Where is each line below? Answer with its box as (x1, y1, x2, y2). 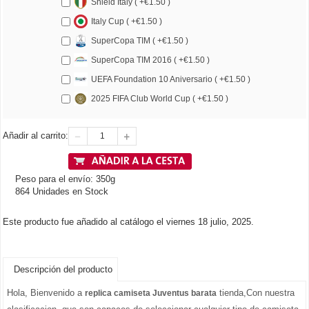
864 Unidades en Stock (15, 186, 108, 197)
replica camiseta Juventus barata (85, 288, 217, 299)
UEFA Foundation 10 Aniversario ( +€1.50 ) (91, 74, 250, 84)
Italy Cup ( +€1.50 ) (91, 16, 162, 26)
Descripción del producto (14, 264, 112, 275)
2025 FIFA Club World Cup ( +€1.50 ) (91, 93, 228, 103)
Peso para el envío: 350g (15, 174, 115, 185)
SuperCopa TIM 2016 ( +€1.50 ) (91, 54, 210, 65)
